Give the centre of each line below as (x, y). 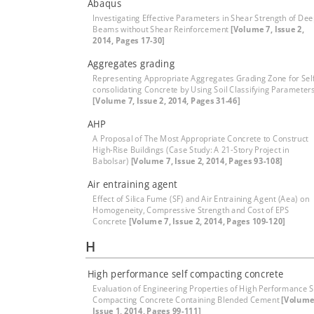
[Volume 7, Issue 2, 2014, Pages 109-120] (207, 221)
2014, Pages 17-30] (129, 40)
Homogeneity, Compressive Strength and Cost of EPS (191, 210)
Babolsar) (112, 161)
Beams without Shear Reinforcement (162, 29)
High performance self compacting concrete (185, 274)
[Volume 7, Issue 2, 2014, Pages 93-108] (207, 161)
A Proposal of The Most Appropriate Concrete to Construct (201, 138)
